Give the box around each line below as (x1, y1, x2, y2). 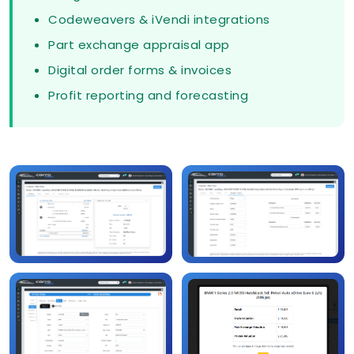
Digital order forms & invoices (48, 61, 232, 78)
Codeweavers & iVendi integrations (48, 10, 270, 28)
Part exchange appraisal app (48, 36, 230, 53)
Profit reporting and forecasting (48, 86, 248, 104)
